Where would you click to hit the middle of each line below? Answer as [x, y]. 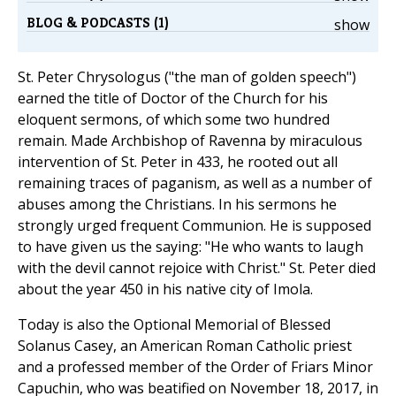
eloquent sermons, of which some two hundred [174, 120]
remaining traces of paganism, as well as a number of [195, 183]
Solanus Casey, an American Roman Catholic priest [185, 346]
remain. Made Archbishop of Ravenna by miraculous [190, 141]
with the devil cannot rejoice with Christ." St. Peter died [197, 268]
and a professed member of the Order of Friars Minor [195, 367]
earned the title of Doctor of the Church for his [173, 99]
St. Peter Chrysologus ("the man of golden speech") [187, 77]
